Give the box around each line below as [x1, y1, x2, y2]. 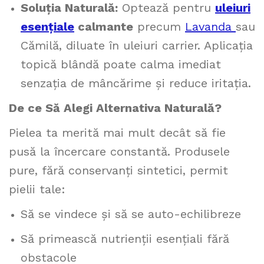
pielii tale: [9, 182, 65, 196]
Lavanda [185, 19, 236, 34]
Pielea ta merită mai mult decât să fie [9, 126, 226, 140]
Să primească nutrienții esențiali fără [21, 232, 229, 246]
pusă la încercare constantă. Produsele [9, 144, 230, 159]
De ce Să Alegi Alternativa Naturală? [9, 101, 222, 115]
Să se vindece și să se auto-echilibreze [21, 207, 241, 221]
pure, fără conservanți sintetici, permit [9, 163, 228, 177]
